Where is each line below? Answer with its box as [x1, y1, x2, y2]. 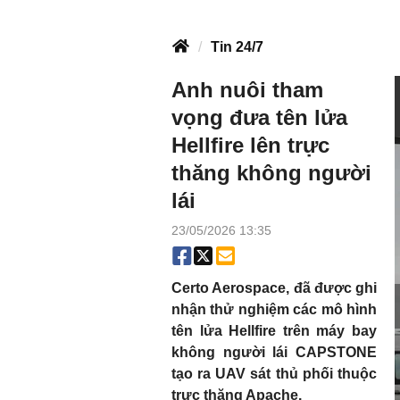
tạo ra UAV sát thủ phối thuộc [171, 366, 377, 381]
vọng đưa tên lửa [171, 105, 347, 129]
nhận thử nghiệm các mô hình [171, 302, 377, 317]
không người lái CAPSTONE [171, 345, 377, 360]
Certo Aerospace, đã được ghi [171, 280, 377, 296]
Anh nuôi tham [171, 78, 323, 102]
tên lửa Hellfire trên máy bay [171, 323, 377, 338]
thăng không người [171, 161, 371, 185]
